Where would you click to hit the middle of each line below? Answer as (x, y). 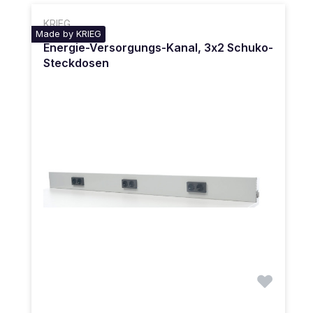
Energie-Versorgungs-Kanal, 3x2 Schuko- (158, 48)
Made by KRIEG (68, 34)
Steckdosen (76, 63)
